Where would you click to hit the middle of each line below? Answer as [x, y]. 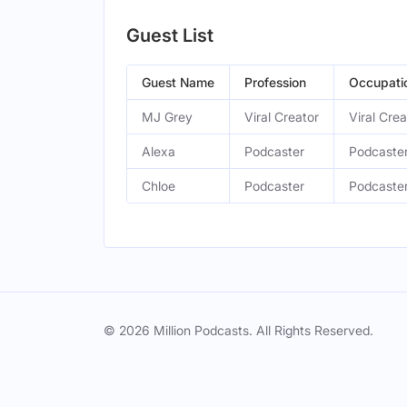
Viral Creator [282, 117]
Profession [275, 82]
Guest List [170, 35]
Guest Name [178, 82]
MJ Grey [167, 117]
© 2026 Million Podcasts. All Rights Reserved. [238, 330]
